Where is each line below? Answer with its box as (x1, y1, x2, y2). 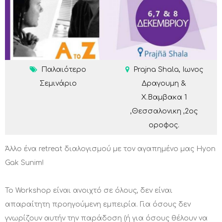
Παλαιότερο (41, 66, 86, 74)
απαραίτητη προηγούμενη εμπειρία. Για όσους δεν (5, 201, 191, 209)
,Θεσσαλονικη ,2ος (130, 108, 198, 115)
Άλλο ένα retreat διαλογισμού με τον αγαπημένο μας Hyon (5, 145, 216, 153)
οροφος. (149, 121, 179, 129)
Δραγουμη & (142, 80, 186, 88)
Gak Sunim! (5, 159, 44, 167)
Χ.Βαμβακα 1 (141, 94, 187, 102)
